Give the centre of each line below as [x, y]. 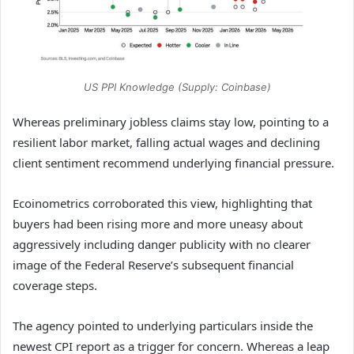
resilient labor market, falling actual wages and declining [166, 143]
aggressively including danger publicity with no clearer [162, 245]
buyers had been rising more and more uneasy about [158, 224]
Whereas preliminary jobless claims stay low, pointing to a [171, 122]
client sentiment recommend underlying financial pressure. [173, 163]
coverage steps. [55, 286]
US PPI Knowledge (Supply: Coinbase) [177, 87]
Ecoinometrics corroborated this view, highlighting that [162, 203]
